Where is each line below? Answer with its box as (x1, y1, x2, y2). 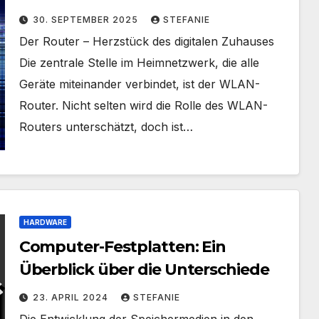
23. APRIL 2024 (32, 292, 111, 303)
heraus (19, 5, 73, 24)
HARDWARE (23, 218, 67, 226)
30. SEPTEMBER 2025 (32, 14, 141, 25)
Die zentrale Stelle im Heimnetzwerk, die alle (19, 56, 259, 70)
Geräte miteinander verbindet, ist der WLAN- (19, 77, 260, 91)
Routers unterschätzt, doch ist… (19, 120, 193, 134)
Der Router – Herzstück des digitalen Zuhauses (19, 34, 274, 48)
